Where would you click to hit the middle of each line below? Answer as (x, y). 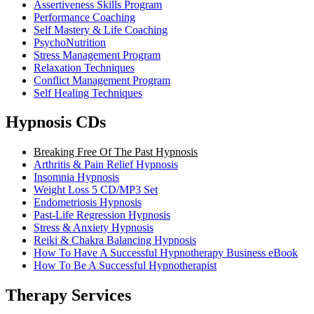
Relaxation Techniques (84, 67)
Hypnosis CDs (56, 122)
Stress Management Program (97, 55)
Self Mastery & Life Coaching (101, 29)
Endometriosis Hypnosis (88, 203)
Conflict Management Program (102, 80)
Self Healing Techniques (88, 93)
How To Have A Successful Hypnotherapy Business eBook (166, 253)
